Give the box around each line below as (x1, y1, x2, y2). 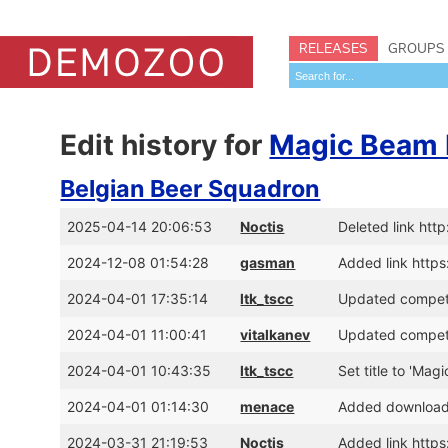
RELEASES (299, 39, 368, 57)
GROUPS (388, 39, 445, 57)
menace (240, 398, 295, 415)
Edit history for (60, 128, 270, 162)
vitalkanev (240, 326, 311, 343)
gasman (240, 254, 296, 271)
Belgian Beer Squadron (60, 174, 321, 203)
